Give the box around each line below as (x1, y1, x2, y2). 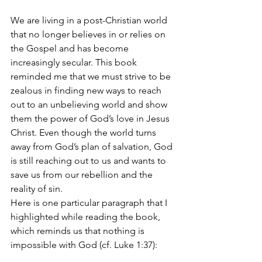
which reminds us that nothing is (11, 225, 147, 236)
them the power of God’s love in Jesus (11, 113, 172, 124)
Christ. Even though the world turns (11, 127, 158, 138)
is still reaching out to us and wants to (11, 155, 168, 166)
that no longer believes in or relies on (11, 29, 168, 40)
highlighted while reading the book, (11, 211, 163, 222)
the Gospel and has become (11, 43, 131, 54)
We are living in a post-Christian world (11, 15, 170, 26)
